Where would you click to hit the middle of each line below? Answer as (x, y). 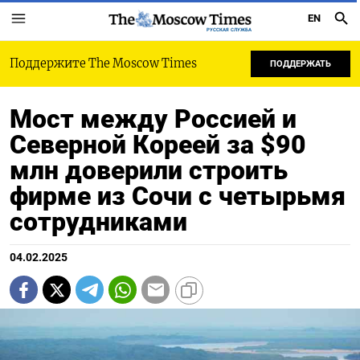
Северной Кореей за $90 (158, 145)
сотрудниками (98, 222)
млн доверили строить (149, 170)
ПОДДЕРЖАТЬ (301, 64)
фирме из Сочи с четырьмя (178, 196)
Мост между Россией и (153, 119)
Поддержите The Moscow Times (103, 63)
